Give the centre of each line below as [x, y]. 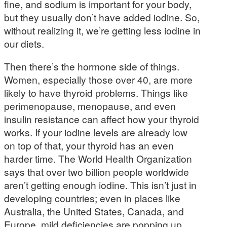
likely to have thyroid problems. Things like [96, 92]
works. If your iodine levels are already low [96, 132]
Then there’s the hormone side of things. [92, 66]
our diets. [24, 43]
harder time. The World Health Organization [98, 158]
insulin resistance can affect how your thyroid [102, 119]
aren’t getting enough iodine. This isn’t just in [100, 184]
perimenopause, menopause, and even [90, 105]
